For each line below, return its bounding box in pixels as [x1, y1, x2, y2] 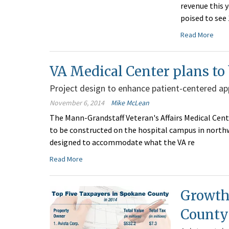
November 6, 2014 [50, 98, 104, 108]
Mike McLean [111, 98, 149, 108]
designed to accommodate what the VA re [50, 137, 195, 148]
